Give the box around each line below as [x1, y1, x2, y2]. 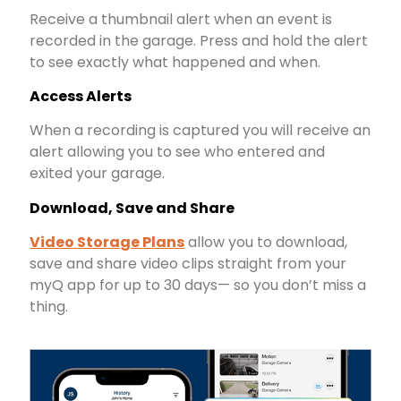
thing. [30, 296, 69, 318]
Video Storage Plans [30, 232, 185, 253]
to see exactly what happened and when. [30, 51, 321, 73]
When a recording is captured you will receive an [30, 120, 371, 141]
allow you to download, [184, 232, 348, 253]
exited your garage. [30, 163, 166, 184]
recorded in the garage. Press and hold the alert [30, 30, 369, 51]
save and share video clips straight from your [30, 253, 347, 275]
